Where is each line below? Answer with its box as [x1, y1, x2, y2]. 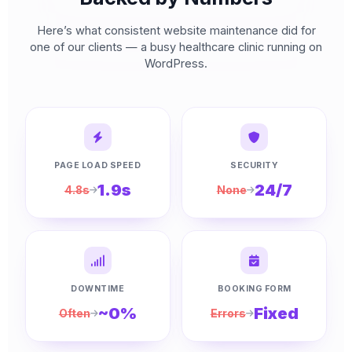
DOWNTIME [71, 284, 125, 295]
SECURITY [230, 160, 279, 171]
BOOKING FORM [217, 284, 291, 295]
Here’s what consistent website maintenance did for [36, 23, 316, 38]
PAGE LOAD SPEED [54, 160, 141, 171]
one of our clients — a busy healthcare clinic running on [30, 39, 322, 54]
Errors [210, 306, 246, 320]
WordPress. [145, 56, 207, 71]
